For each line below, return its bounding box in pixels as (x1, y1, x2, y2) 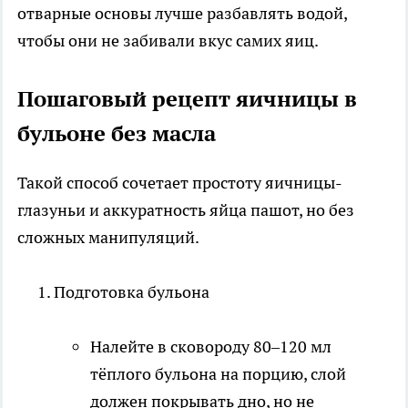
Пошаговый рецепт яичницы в (17, 84, 357, 113)
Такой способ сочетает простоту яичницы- (17, 171, 342, 193)
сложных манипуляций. (17, 226, 199, 248)
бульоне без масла (17, 118, 216, 148)
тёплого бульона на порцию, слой (90, 362, 346, 384)
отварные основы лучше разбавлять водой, (17, 2, 347, 24)
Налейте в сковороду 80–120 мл (90, 335, 331, 357)
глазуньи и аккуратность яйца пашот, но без (17, 199, 354, 220)
